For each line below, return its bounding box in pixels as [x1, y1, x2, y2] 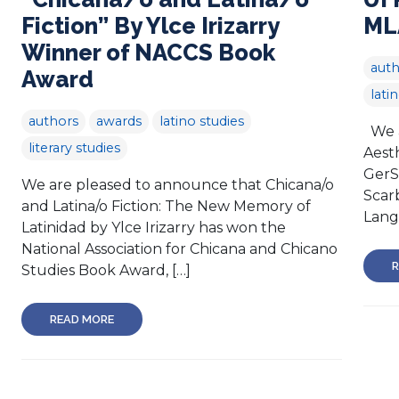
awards [96, 112, 142, 129]
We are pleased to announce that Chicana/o [21, 175, 334, 193]
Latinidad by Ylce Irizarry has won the [21, 218, 286, 236]
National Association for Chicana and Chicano [21, 240, 338, 257]
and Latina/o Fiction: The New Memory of [21, 197, 311, 215]
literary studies [28, 139, 120, 156]
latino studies [159, 112, 244, 129]
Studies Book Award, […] [21, 261, 191, 279]
